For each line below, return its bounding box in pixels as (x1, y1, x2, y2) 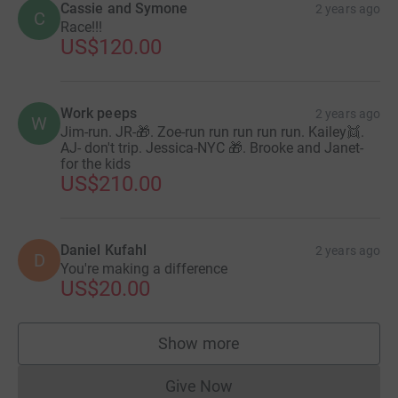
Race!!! (60, 19, 102, 36)
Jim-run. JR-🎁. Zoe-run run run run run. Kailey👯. (60, 123, 364, 141)
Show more (158, 334, 240, 354)
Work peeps (60, 105, 137, 123)
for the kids (60, 155, 131, 173)
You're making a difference (60, 260, 227, 278)
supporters (198, 342, 276, 362)
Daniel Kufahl (60, 242, 147, 259)
